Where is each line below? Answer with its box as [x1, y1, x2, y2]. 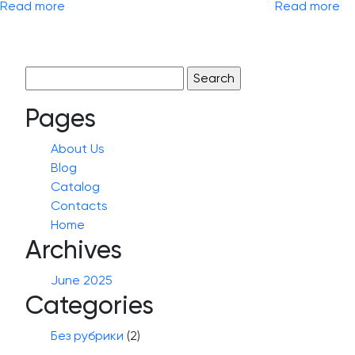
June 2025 [51, 272, 113, 288]
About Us [51, 140, 105, 156]
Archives [25, 233, 122, 265]
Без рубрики [51, 327, 124, 343]
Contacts [51, 197, 108, 213]
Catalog [51, 178, 100, 194]
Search [25, 67, 66, 82]
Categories [25, 288, 154, 320]
